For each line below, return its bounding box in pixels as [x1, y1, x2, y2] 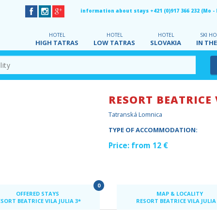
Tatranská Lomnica [108, 109, 162, 119]
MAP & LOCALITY [156, 190, 203, 198]
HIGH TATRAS [35, 38, 78, 47]
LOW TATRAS [93, 38, 135, 47]
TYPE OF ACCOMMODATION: [108, 125, 198, 134]
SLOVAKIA [150, 38, 181, 47]
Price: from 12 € [108, 139, 168, 151]
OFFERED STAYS [15, 190, 59, 198]
